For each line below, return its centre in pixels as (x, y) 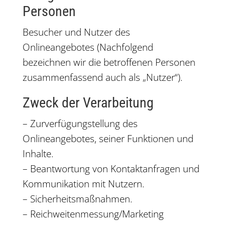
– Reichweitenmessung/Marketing (93, 214)
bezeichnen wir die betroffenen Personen (109, 62)
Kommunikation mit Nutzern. (83, 184)
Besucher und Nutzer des (76, 32)
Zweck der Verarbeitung (88, 103)
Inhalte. (38, 154)
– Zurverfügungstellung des (80, 124)
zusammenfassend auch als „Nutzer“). (102, 77)
